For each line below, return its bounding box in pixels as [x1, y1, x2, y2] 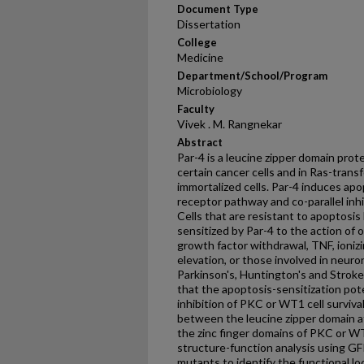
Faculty [177, 102, 214, 115]
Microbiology [177, 84, 242, 97]
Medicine [177, 50, 223, 64]
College [177, 36, 217, 49]
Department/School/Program [177, 69, 327, 82]
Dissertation [177, 17, 240, 31]
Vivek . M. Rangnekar [177, 117, 282, 131]
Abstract [177, 136, 223, 149]
